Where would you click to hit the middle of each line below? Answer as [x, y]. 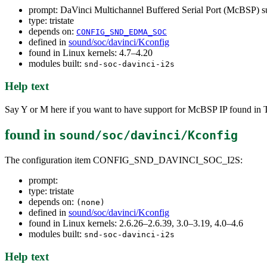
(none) [91, 202]
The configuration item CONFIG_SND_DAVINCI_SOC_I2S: [124, 160]
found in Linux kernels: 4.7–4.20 [91, 52]
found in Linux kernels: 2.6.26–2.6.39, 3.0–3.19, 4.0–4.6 [136, 223]
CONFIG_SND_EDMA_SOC [122, 32]
